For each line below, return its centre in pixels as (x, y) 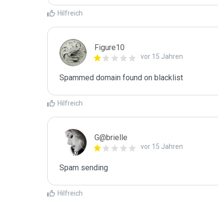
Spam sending (84, 168)
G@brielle (111, 137)
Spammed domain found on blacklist (122, 78)
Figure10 (109, 47)
